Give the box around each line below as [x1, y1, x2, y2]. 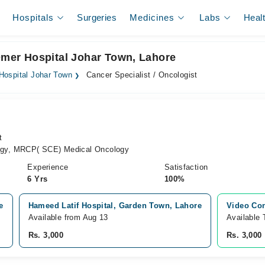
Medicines [130, 12, 175, 22]
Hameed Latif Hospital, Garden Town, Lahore [28, 201, 202, 210]
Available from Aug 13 [28, 213, 108, 222]
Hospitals [12, 12, 54, 22]
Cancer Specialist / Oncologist [83, 71, 198, 79]
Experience [27, 163, 69, 172]
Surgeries [77, 12, 117, 22]
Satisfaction [164, 163, 208, 172]
